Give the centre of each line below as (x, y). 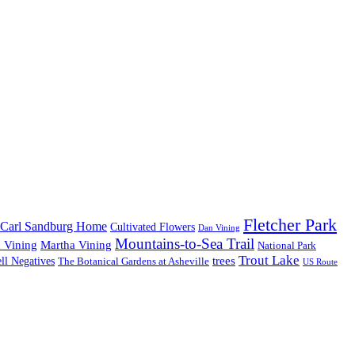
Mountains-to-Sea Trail (185, 243)
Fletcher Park (290, 225)
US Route (320, 261)
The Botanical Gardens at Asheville (134, 261)
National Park (287, 245)
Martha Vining (76, 244)
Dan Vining (219, 227)
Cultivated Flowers (153, 227)
